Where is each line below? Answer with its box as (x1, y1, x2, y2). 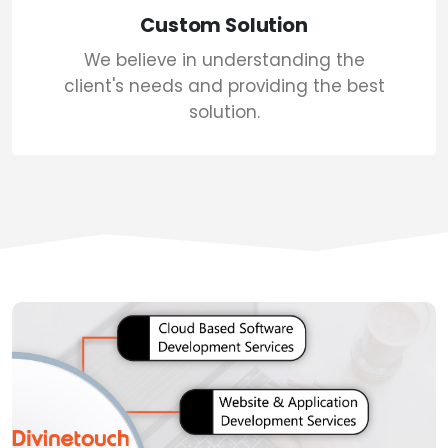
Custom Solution (140, 12, 308, 40)
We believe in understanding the (83, 48, 365, 73)
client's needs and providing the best (63, 74, 385, 99)
